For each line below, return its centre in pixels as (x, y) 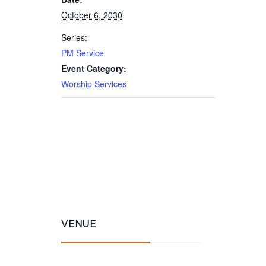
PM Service (82, 53)
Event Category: (94, 68)
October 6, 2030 (91, 15)
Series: (74, 37)
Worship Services (94, 84)
